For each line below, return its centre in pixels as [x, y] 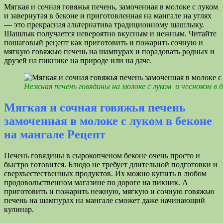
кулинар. [19, 210]
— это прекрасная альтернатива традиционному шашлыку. [104, 25]
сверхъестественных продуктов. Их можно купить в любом [105, 174]
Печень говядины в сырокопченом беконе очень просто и [102, 156]
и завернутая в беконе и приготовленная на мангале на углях [108, 16]
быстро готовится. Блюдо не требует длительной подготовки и [111, 165]
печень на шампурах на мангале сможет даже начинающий [105, 201]
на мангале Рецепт [55, 135]
